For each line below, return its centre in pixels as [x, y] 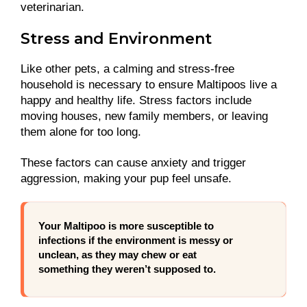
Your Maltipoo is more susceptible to [126, 225]
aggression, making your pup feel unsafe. [126, 178]
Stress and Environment [118, 38]
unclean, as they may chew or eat [118, 254]
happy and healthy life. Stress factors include [136, 100]
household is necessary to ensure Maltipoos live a [149, 84]
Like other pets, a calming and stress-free [127, 69]
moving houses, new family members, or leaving [144, 116]
